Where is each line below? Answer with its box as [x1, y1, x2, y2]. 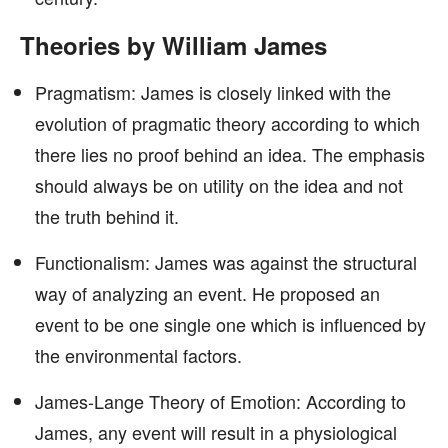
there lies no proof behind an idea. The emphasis [35, 141, 425, 167]
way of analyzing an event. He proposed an [35, 280, 380, 306]
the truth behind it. [35, 203, 179, 229]
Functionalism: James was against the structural [35, 249, 417, 275]
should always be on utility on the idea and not [35, 172, 403, 198]
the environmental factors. [35, 342, 242, 368]
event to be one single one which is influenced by [35, 311, 426, 337]
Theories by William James [20, 28, 327, 62]
